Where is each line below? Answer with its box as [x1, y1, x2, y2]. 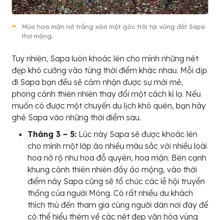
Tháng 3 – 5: [27, 129, 77, 139]
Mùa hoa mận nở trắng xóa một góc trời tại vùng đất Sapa [22, 23, 205, 31]
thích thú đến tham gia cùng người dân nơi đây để [27, 200, 208, 210]
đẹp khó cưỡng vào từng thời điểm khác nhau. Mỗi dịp [12, 65, 207, 76]
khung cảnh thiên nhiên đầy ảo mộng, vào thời [27, 165, 197, 175]
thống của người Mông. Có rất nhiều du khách [27, 188, 193, 198]
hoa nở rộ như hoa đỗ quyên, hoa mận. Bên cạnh [27, 153, 206, 163]
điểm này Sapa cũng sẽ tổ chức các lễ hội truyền [27, 176, 205, 187]
